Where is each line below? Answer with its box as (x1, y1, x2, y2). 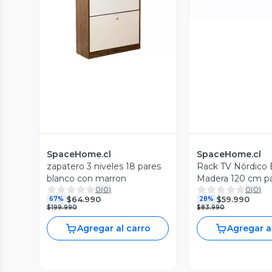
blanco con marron (47, 173, 126, 184)
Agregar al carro (77, 223, 151, 234)
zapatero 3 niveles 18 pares (47, 161, 161, 172)
